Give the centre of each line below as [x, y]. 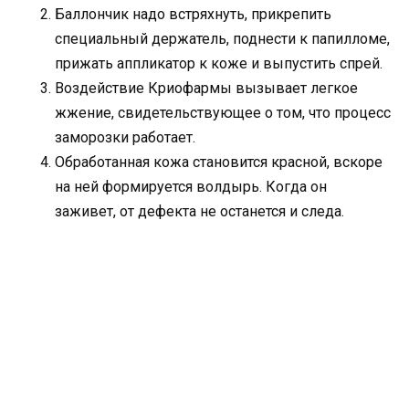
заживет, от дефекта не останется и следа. [199, 211]
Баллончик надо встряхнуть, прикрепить [193, 14]
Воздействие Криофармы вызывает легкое [206, 88]
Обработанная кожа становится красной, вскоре [219, 162]
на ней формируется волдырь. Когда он [191, 186]
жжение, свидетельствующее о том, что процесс [223, 112]
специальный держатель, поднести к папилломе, [222, 38]
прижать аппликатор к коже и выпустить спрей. [219, 63]
